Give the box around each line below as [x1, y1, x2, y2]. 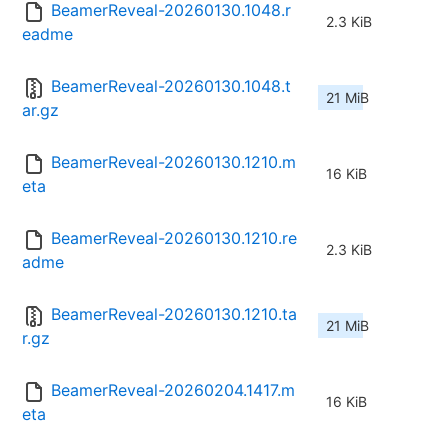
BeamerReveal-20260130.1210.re [51, 228, 297, 249]
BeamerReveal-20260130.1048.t [51, 76, 291, 97]
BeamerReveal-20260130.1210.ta [51, 304, 297, 325]
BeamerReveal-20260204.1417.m [51, 380, 295, 401]
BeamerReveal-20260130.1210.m [51, 152, 296, 173]
